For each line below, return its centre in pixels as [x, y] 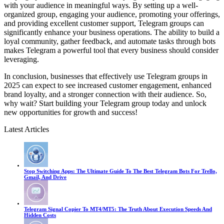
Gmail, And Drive [45, 177]
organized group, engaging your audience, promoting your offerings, [112, 14]
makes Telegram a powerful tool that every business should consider [111, 50]
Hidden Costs [40, 215]
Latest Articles [26, 129]
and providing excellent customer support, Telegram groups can [104, 23]
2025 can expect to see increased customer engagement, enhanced [108, 85]
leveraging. [21, 59]
